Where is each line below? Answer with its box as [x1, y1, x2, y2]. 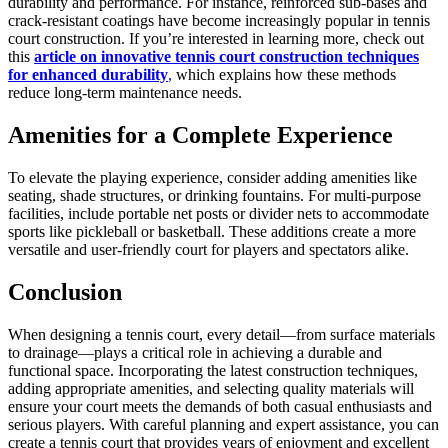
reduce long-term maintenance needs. [8, 84, 242, 102]
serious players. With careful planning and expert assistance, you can [8, 415, 439, 433]
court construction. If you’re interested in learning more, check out [8, 30, 424, 48]
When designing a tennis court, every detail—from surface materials [8, 325, 435, 343]
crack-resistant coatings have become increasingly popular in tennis [8, 12, 430, 30]
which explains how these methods [172, 66, 396, 84]
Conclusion [8, 278, 122, 305]
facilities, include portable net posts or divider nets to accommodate [8, 204, 429, 222]
